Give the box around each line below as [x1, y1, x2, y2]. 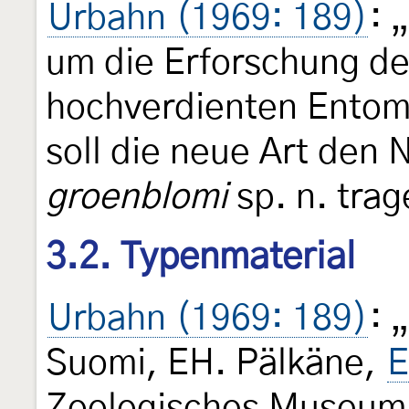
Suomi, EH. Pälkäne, [46, 346, 385, 383]
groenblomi [46, 179, 227, 215]
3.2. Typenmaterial [46, 238, 355, 276]
